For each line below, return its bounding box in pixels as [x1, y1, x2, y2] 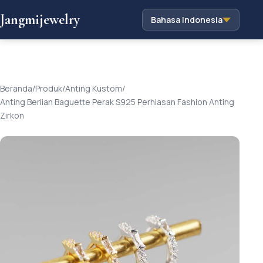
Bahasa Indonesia [151, 14, 222, 25]
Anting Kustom [65, 83, 122, 94]
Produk [35, 83, 62, 94]
